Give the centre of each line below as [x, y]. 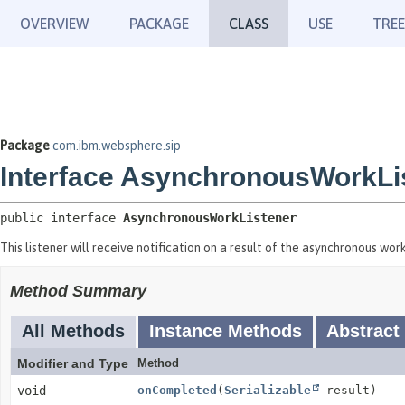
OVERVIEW [55, 24]
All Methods [73, 331]
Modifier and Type [73, 363]
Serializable [268, 390]
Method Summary [78, 291]
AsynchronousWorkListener [210, 218]
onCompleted [177, 390]
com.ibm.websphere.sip [117, 146]
